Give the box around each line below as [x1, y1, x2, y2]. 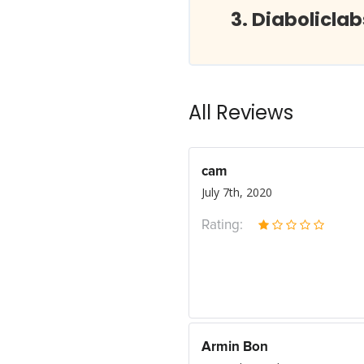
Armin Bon [201, 340, 268, 354]
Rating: [201, 219, 243, 232]
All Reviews [188, 99, 293, 126]
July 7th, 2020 [201, 184, 272, 200]
